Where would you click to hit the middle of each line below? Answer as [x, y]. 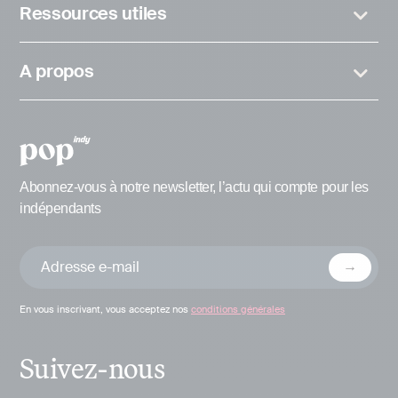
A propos [57, 72]
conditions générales [238, 309]
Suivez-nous [92, 368]
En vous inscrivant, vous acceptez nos [105, 309]
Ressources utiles [93, 14]
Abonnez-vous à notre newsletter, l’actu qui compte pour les [194, 187]
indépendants [60, 209]
